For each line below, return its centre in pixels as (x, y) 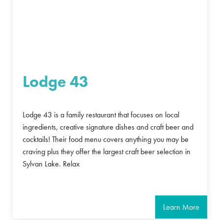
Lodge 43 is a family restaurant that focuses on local (101, 115)
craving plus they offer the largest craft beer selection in (107, 152)
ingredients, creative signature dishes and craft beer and (108, 127)
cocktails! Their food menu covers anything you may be (106, 139)
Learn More (181, 207)
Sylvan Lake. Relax (51, 164)
